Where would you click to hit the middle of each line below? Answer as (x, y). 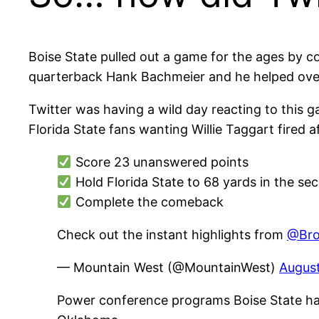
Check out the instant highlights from (172, 235)
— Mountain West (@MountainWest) (168, 268)
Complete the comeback (147, 202)
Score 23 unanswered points (160, 162)
